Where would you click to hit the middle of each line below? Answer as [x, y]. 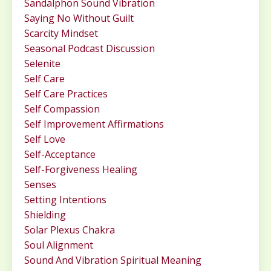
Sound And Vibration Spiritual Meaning [113, 260]
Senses [40, 185]
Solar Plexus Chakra [70, 230]
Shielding [45, 215]
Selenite [42, 64]
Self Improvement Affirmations [94, 124]
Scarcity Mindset [61, 34]
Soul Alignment [59, 245]
